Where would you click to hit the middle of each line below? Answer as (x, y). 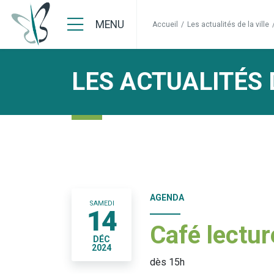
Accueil (165, 24)
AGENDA (167, 198)
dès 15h (167, 262)
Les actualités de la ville (228, 24)
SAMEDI (102, 203)
